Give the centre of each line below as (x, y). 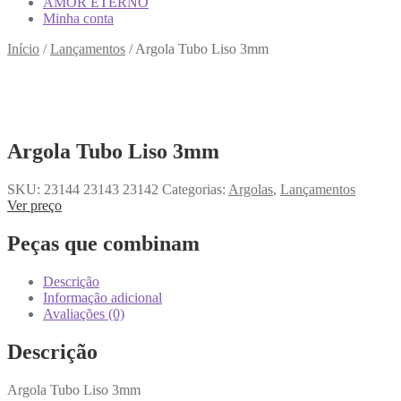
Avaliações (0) (84, 313)
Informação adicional (102, 297)
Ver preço (34, 205)
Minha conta (78, 19)
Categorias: (194, 189)
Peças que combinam (103, 243)
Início (23, 49)
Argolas (251, 189)
